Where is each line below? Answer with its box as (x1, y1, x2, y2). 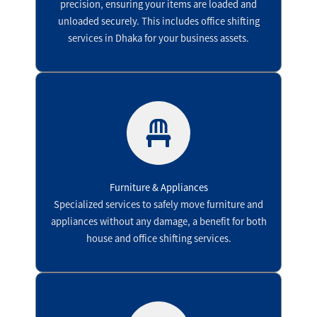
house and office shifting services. (86, 231, 231, 245)
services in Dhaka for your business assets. (68, 31, 249, 45)
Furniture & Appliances (109, 180, 208, 194)
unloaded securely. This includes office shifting (57, 14, 260, 28)
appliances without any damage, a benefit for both (50, 214, 267, 228)
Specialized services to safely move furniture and (54, 197, 263, 211)
